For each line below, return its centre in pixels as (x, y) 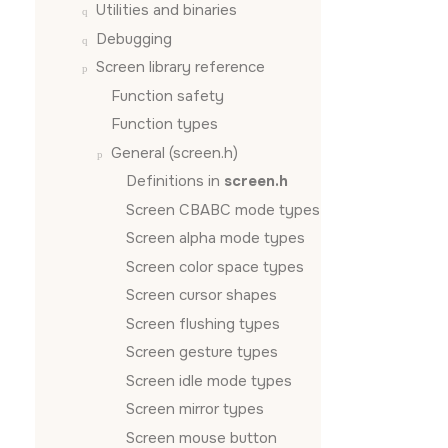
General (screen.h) (174, 152)
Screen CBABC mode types (223, 209)
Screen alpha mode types (215, 238)
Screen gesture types (202, 352)
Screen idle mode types (209, 380)
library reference (205, 67)
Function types (164, 124)
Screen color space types (215, 266)
